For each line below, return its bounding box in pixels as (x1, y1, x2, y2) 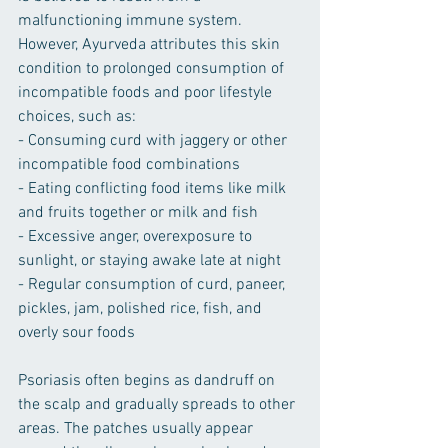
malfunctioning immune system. (18, 11, 246, 32)
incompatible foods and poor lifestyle (18, 83, 276, 104)
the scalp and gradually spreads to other (18, 395, 299, 416)
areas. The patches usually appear (18, 419, 257, 440)
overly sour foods (18, 323, 135, 344)
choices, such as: (18, 107, 136, 128)
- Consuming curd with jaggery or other (18, 131, 291, 152)
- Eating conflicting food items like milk (18, 179, 290, 200)
